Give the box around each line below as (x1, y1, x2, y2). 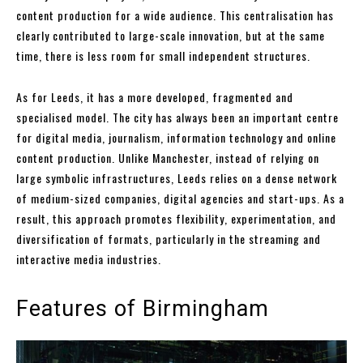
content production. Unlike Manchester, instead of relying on (16, 149, 319, 167)
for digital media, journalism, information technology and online (16, 129, 336, 147)
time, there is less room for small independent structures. (16, 47, 310, 65)
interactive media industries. (16, 250, 161, 268)
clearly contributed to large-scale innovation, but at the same (16, 27, 325, 45)
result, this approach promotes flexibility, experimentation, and (16, 210, 336, 228)
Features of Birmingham (16, 296, 269, 322)
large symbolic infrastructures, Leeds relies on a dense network (16, 169, 337, 187)
